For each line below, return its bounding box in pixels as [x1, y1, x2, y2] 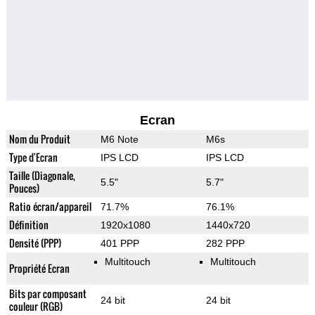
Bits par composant [8, 286, 86, 302]
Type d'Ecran [8, 150, 58, 165]
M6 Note [100, 134, 139, 146]
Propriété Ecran [8, 261, 70, 276]
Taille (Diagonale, [8, 168, 75, 184]
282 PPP [205, 238, 245, 250]
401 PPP [100, 238, 139, 250]
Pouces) [8, 181, 39, 196]
